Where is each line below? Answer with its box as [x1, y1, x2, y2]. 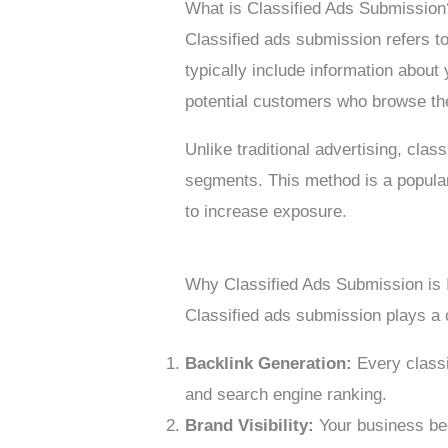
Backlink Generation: [185, 354, 353, 374]
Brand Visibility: [185, 416, 315, 436]
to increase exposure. [185, 202, 348, 222]
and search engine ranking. [185, 385, 388, 405]
